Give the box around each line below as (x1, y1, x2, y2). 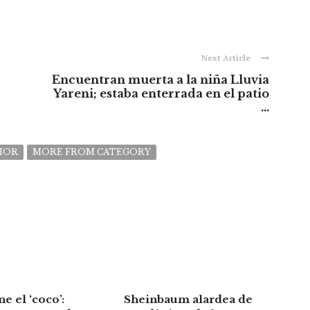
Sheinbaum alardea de (124, 293, 253, 307)
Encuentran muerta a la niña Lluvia (52, 73, 269, 87)
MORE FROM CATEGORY (33, 147, 151, 158)
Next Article (201, 53, 250, 64)
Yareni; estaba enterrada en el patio (53, 86, 269, 101)
